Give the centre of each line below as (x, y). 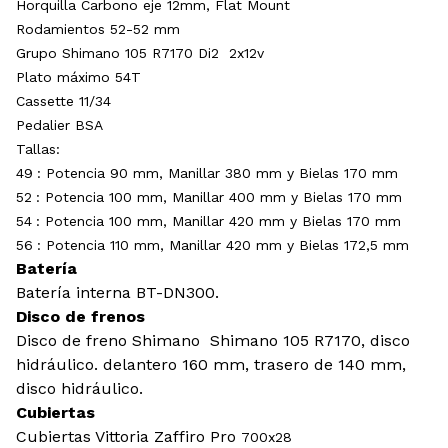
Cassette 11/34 (63, 101)
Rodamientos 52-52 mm (98, 29)
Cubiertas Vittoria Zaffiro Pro (128, 436)
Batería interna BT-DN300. (117, 292)
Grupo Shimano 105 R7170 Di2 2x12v (140, 53)
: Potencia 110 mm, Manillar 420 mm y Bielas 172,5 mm (223, 245)
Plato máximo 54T (78, 77)
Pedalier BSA (59, 125)
